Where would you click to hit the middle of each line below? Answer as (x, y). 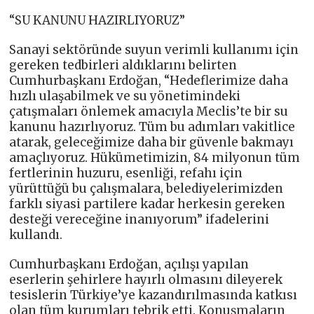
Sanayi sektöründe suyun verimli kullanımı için (154, 49)
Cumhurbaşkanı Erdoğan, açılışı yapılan (129, 264)
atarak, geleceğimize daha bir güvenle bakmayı (152, 142)
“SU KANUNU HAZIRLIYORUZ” (97, 20)
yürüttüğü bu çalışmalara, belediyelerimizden (146, 188)
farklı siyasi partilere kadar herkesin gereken (148, 204)
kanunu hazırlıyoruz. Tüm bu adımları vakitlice (152, 127)
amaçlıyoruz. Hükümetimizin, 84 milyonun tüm (155, 157)
